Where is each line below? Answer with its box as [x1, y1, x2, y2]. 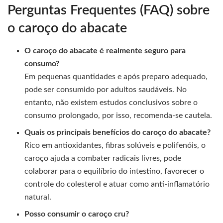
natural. [24, 193, 52, 201]
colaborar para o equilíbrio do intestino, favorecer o [24, 167, 205, 175]
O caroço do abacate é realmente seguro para [24, 46, 186, 55]
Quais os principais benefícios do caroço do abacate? [24, 128, 211, 136]
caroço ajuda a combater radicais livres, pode [24, 154, 182, 162]
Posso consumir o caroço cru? [24, 210, 129, 218]
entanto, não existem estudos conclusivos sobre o [24, 98, 198, 107]
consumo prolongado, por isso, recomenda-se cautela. [24, 111, 213, 119]
